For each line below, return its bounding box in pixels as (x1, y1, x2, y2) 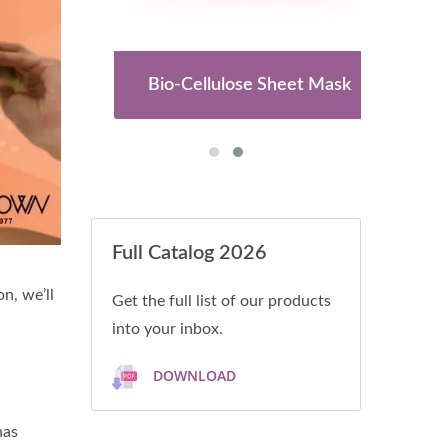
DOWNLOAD (149, 366, 236, 386)
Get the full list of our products (112, 293, 331, 309)
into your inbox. (112, 321, 223, 337)
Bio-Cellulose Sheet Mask (124, 76, 328, 94)
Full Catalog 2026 (112, 243, 267, 263)
